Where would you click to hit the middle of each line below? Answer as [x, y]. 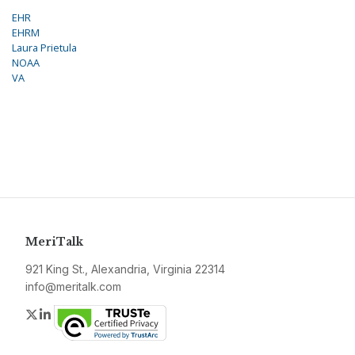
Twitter [59, 313]
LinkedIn [77, 313]
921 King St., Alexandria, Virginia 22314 [125, 269]
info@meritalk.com [73, 286]
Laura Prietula [44, 47]
